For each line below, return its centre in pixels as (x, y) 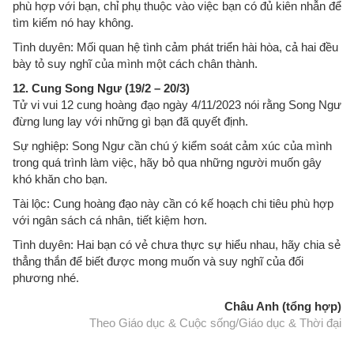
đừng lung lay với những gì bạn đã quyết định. (130, 121)
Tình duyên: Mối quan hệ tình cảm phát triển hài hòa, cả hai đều (175, 47)
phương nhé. (46, 277)
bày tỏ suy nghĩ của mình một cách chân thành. (137, 63)
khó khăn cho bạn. (60, 179)
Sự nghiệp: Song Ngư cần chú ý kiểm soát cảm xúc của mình (172, 145)
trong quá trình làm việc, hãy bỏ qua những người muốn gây (167, 162)
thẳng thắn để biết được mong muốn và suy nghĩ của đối (158, 261)
